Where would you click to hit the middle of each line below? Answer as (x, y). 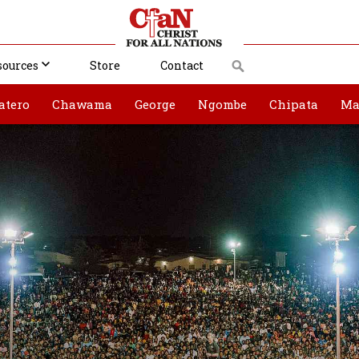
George (155, 104)
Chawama (82, 104)
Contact (182, 65)
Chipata (294, 104)
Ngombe (222, 104)
